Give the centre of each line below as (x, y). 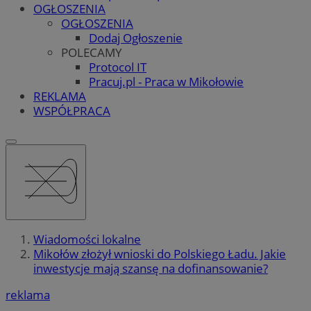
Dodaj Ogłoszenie (136, 37)
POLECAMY (92, 52)
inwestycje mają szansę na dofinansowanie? (151, 269)
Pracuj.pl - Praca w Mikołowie (166, 81)
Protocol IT (118, 67)
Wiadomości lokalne (87, 239)
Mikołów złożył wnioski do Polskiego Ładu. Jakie (160, 254)
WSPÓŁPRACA (72, 110)
